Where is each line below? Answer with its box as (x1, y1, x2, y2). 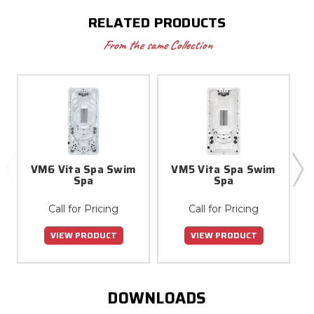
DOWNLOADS (107, 285, 207, 310)
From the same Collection (102, 36, 212, 53)
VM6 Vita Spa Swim (30, 161, 137, 178)
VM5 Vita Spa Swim (171, 161, 276, 178)
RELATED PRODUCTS (88, 11, 226, 34)
